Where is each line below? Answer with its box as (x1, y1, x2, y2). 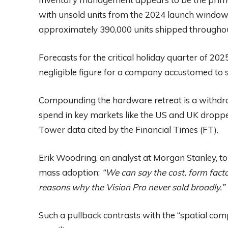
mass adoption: (39, 166, 102, 178)
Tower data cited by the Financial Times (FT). (39, 124, 218, 135)
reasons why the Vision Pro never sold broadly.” (39, 181, 225, 192)
